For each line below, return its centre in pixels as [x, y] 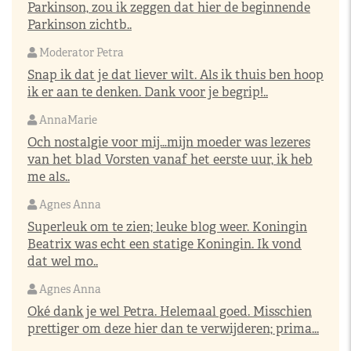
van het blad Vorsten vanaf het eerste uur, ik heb [170, 159]
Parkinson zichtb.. [80, 25]
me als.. [49, 177]
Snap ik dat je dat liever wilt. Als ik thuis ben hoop [175, 75]
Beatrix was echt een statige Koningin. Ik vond [165, 244]
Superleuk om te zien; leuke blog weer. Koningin [167, 227]
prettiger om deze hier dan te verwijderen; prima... [173, 329]
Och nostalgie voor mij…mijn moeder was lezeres [169, 142]
